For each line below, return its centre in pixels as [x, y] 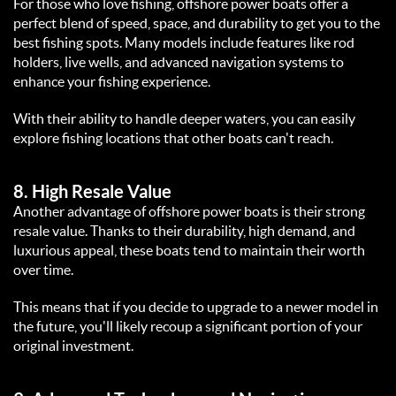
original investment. [76, 346]
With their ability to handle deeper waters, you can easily [184, 119]
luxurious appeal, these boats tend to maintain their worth [189, 251]
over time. [46, 270]
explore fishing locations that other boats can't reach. [176, 138]
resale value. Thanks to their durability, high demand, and [184, 231]
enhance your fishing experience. [114, 82]
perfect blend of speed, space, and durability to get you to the [197, 23]
